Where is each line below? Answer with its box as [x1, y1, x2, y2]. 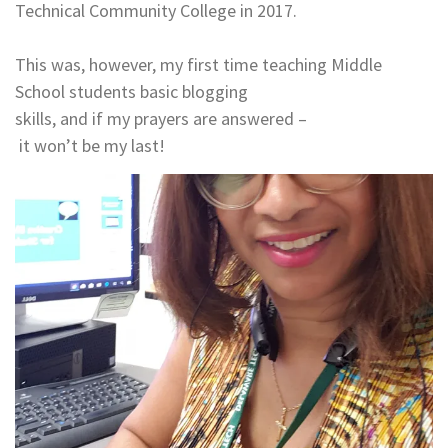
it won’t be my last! [15, 133, 165, 157]
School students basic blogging [15, 79, 248, 103]
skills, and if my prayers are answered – [15, 106, 307, 130]
